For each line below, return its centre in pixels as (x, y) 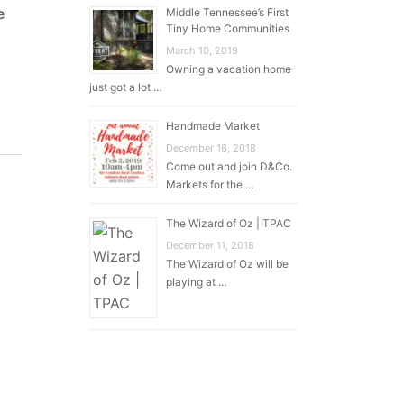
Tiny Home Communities (227, 28)
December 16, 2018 (211, 147)
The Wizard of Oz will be (227, 263)
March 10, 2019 (202, 50)
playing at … (196, 281)
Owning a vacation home (228, 69)
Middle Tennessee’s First (227, 12)
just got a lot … (125, 87)
